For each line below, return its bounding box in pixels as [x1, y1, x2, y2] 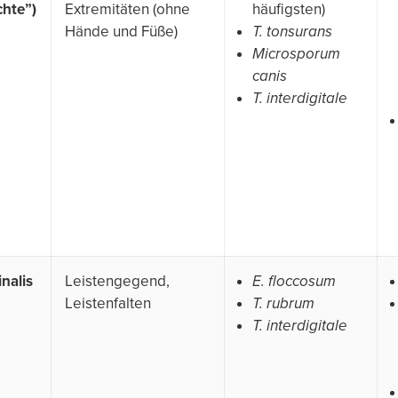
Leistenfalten [65, 293, 151, 313]
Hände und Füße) [65, 21, 178, 41]
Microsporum [252, 44, 340, 63]
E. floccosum [252, 271, 336, 291]
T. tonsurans [252, 21, 332, 41]
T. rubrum [252, 293, 314, 313]
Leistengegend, [65, 271, 170, 291]
